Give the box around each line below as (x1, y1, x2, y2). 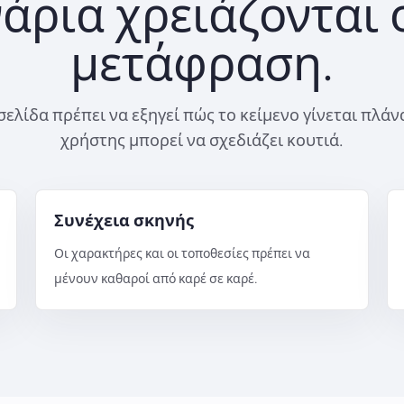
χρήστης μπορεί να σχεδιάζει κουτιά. (60, 130, 344, 151)
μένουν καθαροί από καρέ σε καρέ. (53, 271, 258, 287)
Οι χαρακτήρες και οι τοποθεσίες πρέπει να (53, 245, 310, 262)
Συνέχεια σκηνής (53, 210, 194, 231)
